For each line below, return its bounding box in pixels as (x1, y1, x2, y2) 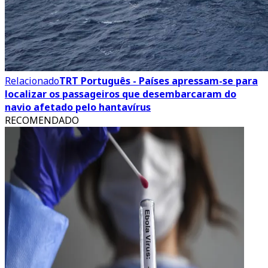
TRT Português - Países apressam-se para (59, 74, 258, 87)
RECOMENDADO (5, 114, 79, 127)
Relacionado (5, 74, 59, 87)
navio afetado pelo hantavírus (5, 100, 151, 114)
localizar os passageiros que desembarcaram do (5, 87, 236, 100)
